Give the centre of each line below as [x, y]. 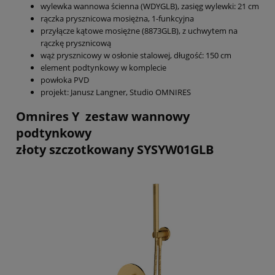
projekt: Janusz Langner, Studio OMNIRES [116, 92]
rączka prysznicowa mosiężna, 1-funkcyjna [117, 19]
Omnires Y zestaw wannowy [103, 117]
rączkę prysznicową [76, 43]
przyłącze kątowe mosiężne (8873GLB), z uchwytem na [139, 31]
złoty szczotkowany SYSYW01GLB [115, 150]
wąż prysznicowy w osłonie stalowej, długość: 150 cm [136, 56]
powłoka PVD [65, 80]
